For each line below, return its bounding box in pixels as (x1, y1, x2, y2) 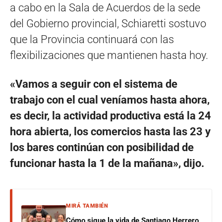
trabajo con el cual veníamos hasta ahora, (10, 94, 210, 107)
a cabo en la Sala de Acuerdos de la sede (10, 1, 200, 14)
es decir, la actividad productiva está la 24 (10, 110, 211, 122)
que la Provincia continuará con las (10, 33, 174, 46)
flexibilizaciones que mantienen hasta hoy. (10, 49, 208, 62)
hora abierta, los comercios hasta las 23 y (10, 125, 211, 138)
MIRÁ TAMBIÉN (66, 203, 108, 210)
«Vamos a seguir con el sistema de (10, 78, 177, 91)
